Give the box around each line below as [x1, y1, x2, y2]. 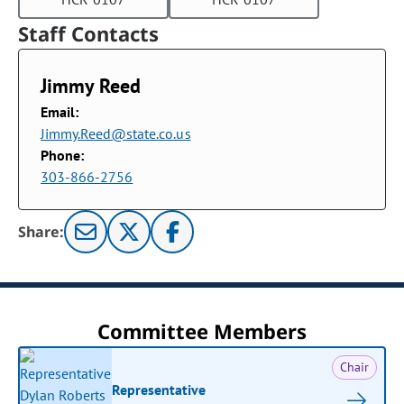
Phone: [41, 146, 85, 164]
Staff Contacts [18, 20, 160, 47]
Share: [18, 222, 65, 242]
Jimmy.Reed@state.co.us [41, 124, 191, 142]
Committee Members [96, 317, 308, 344]
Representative [112, 380, 207, 399]
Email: [41, 103, 79, 121]
